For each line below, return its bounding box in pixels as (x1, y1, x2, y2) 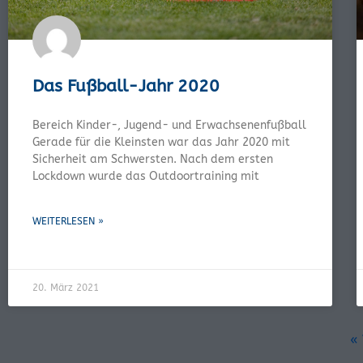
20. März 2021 (32, 281, 99, 293)
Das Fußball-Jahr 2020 (32, 75, 220, 96)
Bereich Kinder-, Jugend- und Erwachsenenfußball (32, 117, 306, 132)
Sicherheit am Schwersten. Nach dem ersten (32, 152, 273, 166)
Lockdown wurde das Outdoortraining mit (32, 169, 259, 183)
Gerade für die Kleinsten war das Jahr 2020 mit (32, 135, 290, 149)
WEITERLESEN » (32, 215, 104, 227)
